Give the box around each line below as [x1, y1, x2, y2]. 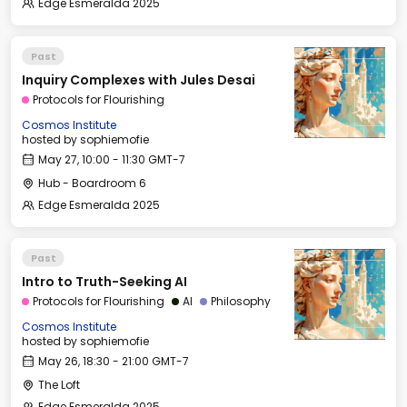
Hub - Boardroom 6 [38, 175, 146, 191]
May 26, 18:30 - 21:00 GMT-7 [38, 353, 189, 369]
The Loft [38, 377, 80, 392]
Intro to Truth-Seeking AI [22, 273, 187, 291]
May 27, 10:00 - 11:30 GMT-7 [38, 152, 185, 167]
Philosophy [211, 293, 271, 309]
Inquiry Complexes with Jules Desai [22, 71, 255, 89]
